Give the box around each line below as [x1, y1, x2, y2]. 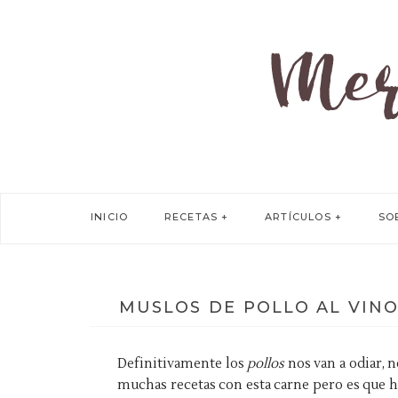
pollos [247, 355, 288, 372]
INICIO [91, 211, 129, 223]
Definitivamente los [117, 355, 248, 372]
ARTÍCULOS [265, 211, 331, 223]
